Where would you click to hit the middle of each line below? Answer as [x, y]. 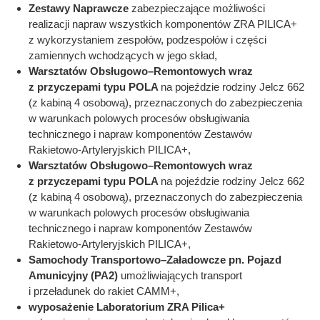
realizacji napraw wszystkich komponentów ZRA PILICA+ [163, 24]
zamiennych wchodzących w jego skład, [123, 55]
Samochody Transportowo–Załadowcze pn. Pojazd [155, 260]
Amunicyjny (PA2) [75, 275]
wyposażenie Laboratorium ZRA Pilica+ [127, 307]
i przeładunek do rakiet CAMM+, [104, 291]
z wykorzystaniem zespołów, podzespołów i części [147, 40]
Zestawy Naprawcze [80, 8]
